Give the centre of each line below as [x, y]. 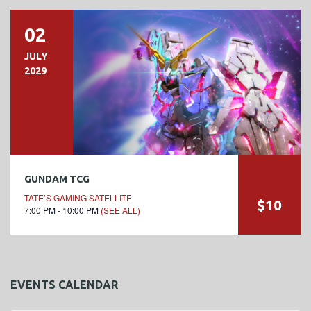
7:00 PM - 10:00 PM [62, 210]
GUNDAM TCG [57, 179]
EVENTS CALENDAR [64, 284]
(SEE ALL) [120, 210]
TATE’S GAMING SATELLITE [78, 197]
